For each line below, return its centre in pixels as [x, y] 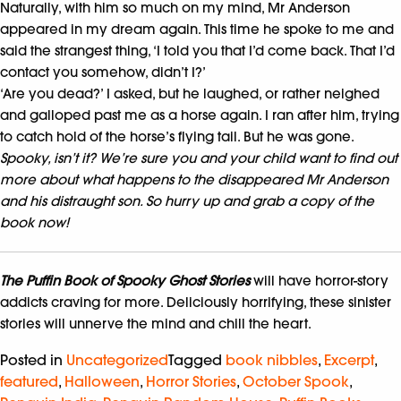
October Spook [296, 381]
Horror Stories [191, 381]
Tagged [197, 359]
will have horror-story [319, 280]
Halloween [102, 381]
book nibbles [272, 359]
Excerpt [349, 359]
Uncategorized [117, 359]
